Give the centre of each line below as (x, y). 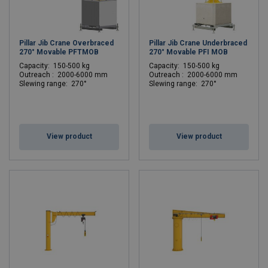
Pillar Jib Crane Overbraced (66, 43)
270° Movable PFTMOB (59, 52)
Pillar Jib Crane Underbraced (198, 43)
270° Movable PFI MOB (188, 52)
